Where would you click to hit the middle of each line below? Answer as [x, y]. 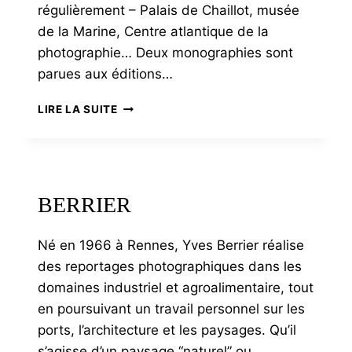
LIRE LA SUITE [78, 109]
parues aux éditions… [105, 74]
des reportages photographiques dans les [170, 266]
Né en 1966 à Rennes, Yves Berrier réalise [171, 245]
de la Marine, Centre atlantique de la [153, 31]
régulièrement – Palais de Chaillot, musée [169, 10]
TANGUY [141, 105]
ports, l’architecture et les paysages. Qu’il [167, 330]
